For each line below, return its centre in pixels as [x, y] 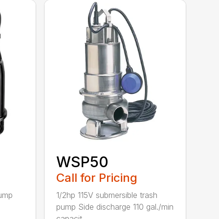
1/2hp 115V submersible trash [107, 195]
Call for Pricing [97, 177]
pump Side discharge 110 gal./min [115, 207]
